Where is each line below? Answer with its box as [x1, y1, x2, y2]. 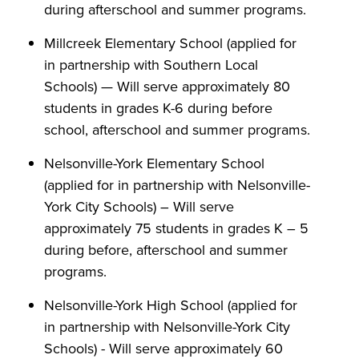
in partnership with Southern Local [44, 54, 258, 75]
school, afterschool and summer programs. [44, 119, 310, 140]
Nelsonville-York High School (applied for [44, 294, 297, 316]
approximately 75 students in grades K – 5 [44, 217, 309, 239]
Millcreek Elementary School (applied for [44, 32, 296, 54]
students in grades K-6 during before [44, 97, 272, 119]
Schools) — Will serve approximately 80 [44, 75, 290, 97]
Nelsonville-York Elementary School [44, 152, 264, 174]
